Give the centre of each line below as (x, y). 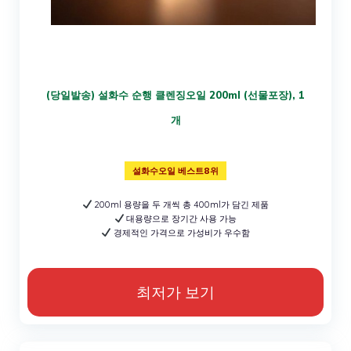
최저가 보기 (175, 292)
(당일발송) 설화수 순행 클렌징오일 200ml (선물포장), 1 (175, 94)
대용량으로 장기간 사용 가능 (181, 218)
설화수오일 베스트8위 (175, 170)
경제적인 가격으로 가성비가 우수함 (180, 232)
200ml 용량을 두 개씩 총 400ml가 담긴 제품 (181, 204)
